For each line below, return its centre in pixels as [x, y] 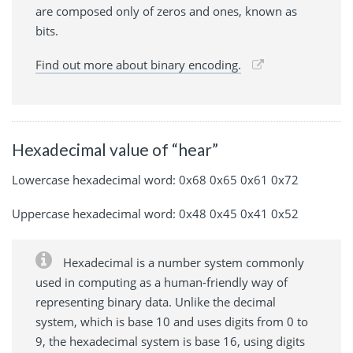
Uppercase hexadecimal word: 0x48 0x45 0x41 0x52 [155, 213]
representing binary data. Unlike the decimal [156, 301]
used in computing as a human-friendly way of [162, 282]
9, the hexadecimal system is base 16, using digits [170, 341]
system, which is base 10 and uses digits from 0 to [172, 321]
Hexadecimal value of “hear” [115, 150]
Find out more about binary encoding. [138, 65]
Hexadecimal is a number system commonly [182, 262]
